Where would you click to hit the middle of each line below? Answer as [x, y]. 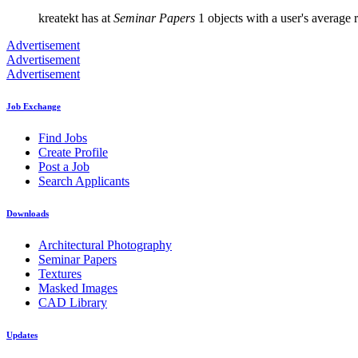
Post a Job [64, 167]
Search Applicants [84, 181]
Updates [22, 335]
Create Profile [73, 153]
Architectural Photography [105, 245]
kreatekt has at [76, 18]
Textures [60, 274]
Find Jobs [63, 138]
